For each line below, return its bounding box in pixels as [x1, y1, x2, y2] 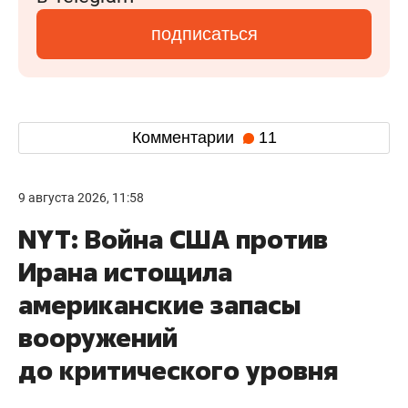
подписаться [150, 23, 258, 44]
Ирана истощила [18, 254, 232, 289]
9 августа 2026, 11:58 [18, 189, 144, 205]
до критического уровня [18, 352, 338, 387]
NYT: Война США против [18, 221, 328, 256]
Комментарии [131, 128, 239, 148]
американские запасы [18, 287, 301, 321]
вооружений [18, 320, 178, 354]
